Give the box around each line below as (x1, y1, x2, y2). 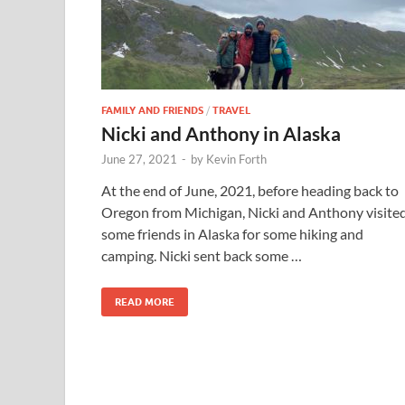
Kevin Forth (206, 151, 267, 166)
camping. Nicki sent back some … (101, 246, 302, 264)
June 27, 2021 (101, 151, 177, 166)
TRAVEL (212, 103, 250, 117)
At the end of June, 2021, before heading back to (101, 181, 399, 199)
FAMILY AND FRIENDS (101, 103, 203, 117)
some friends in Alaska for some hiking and (101, 224, 363, 242)
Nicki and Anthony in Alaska (101, 121, 341, 145)
